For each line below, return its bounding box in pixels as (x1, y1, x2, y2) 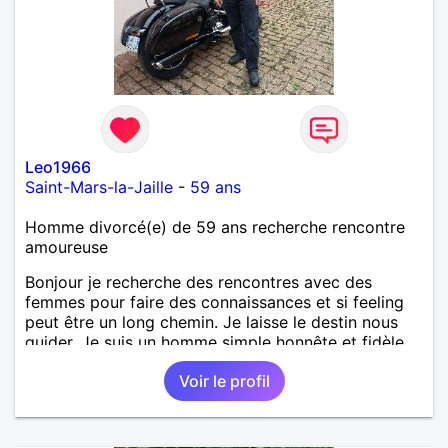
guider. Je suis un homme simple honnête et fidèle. (25, 331, 408, 352)
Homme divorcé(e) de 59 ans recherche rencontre (25, 216, 405, 237)
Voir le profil (178, 370, 270, 391)
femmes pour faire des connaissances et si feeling (25, 291, 404, 312)
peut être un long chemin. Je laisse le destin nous (25, 311, 398, 332)
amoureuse (25, 236, 108, 257)
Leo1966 (25, 156, 91, 177)
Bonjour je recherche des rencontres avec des (25, 271, 372, 292)
